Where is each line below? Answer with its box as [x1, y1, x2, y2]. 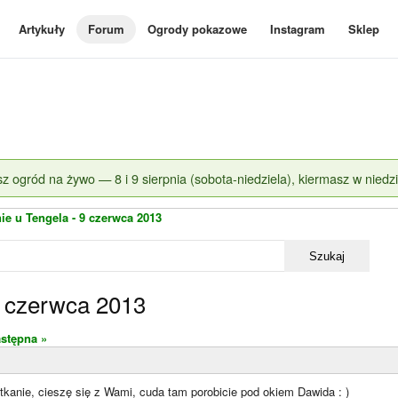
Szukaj [309, 249, 345, 263]
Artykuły [19, 20, 65, 37]
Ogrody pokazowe [147, 20, 247, 37]
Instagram [270, 20, 325, 37]
